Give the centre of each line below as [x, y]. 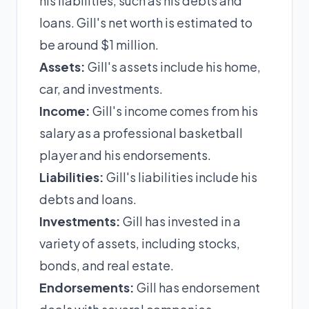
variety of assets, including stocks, [140, 243]
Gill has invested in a [181, 221]
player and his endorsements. [125, 155]
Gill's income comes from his [174, 111]
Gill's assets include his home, [173, 67]
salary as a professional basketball [141, 133]
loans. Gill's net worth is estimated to [146, 22]
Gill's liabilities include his [181, 177]
